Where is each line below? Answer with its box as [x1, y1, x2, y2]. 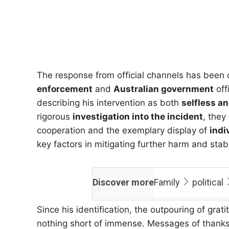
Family [153, 177, 180, 188]
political [192, 177, 223, 188]
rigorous [37, 111, 73, 122]
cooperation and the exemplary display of [37, 125, 210, 135]
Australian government [113, 84, 214, 94]
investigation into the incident [73, 111, 203, 122]
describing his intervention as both [37, 98, 181, 108]
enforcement [37, 84, 93, 94]
